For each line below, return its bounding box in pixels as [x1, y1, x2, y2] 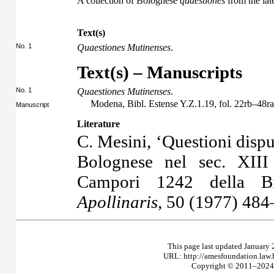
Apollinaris [77, 191, 158, 212]
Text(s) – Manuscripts [77, 62, 242, 82]
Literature [77, 119, 120, 129]
